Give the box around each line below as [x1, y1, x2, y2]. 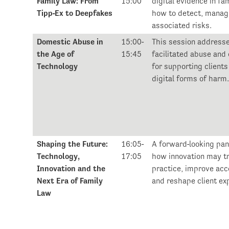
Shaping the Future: [37, 139, 108, 149]
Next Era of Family [37, 176, 103, 186]
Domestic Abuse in [37, 37, 104, 47]
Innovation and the [37, 164, 106, 174]
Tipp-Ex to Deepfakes [37, 8, 113, 18]
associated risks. [152, 20, 212, 31]
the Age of [37, 49, 75, 59]
